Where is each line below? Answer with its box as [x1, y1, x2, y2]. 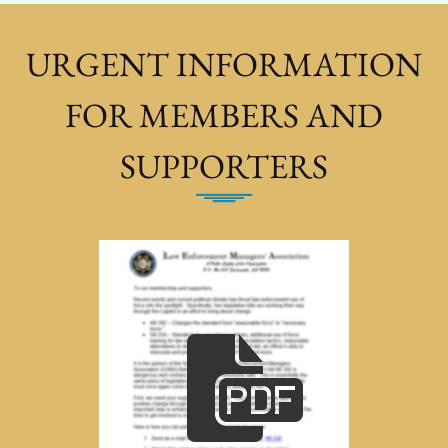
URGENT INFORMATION [26, 42, 422, 86]
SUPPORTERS [120, 144, 328, 188]
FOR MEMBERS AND [65, 93, 383, 137]
